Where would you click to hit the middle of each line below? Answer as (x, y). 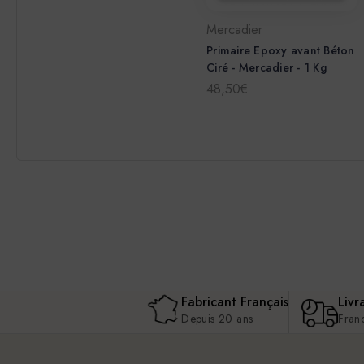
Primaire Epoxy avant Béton (281, 51)
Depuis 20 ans (217, 319)
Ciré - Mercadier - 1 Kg (266, 68)
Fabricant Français (235, 302)
